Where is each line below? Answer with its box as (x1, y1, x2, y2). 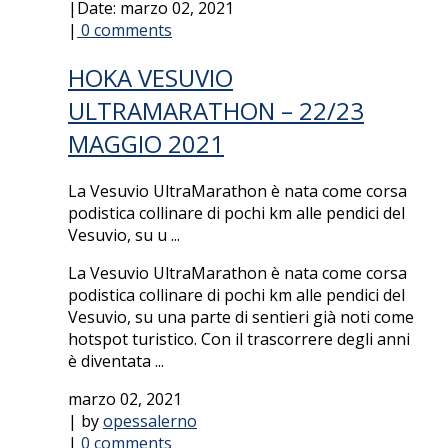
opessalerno (103, 409, 197, 432)
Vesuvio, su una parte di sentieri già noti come (68, 305, 414, 328)
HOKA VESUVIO (68, 60, 233, 94)
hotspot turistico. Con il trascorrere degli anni (68, 327, 410, 350)
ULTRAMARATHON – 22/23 (68, 93, 364, 127)
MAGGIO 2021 (68, 126, 224, 160)
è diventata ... (68, 349, 164, 372)
